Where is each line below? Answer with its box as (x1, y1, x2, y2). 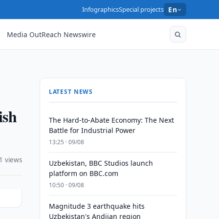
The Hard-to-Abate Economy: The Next (48, 115, 174, 125)
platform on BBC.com (48, 169, 118, 178)
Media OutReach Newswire (7, 29, 96, 39)
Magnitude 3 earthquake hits (48, 201, 145, 211)
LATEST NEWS (48, 88, 93, 96)
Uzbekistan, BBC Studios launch (48, 158, 153, 168)
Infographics (82, 5, 119, 14)
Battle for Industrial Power (48, 126, 135, 135)
